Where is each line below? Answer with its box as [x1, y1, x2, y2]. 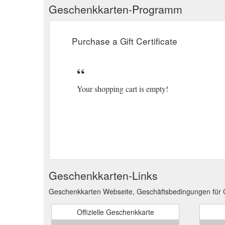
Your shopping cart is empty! [77, 83, 168, 94]
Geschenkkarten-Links [49, 167, 158, 183]
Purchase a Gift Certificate [72, 34, 177, 47]
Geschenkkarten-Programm [49, 1, 182, 17]
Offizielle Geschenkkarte [76, 206, 154, 217]
